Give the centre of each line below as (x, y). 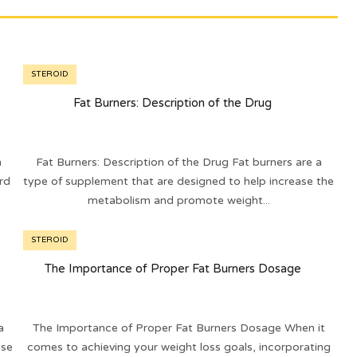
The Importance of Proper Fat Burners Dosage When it (178, 328)
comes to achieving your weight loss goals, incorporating (178, 347)
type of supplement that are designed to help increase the (178, 182)
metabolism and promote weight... (178, 201)
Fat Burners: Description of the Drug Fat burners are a (178, 163)
